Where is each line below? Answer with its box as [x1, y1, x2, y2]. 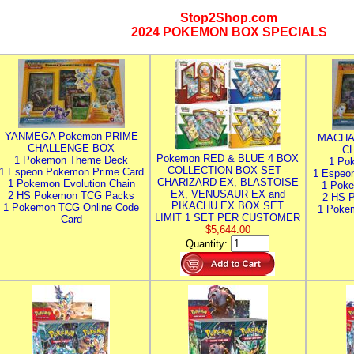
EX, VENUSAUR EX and [170, 188, 285, 200]
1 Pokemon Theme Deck [14, 154, 128, 166]
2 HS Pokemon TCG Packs [8, 190, 134, 201]
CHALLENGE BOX [28, 142, 115, 154]
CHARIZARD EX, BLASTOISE [156, 176, 299, 188]
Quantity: [186, 238, 228, 250]
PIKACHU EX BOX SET [171, 200, 284, 212]
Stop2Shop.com [180, 11, 277, 24]
